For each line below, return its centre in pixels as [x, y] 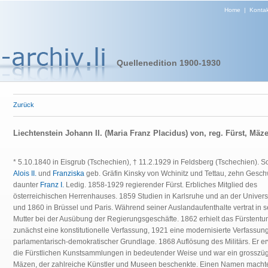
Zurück [24, 105]
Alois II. [25, 173]
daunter [27, 185]
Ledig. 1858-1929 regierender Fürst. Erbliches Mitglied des [161, 185]
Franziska [68, 173]
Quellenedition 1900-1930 [168, 63]
